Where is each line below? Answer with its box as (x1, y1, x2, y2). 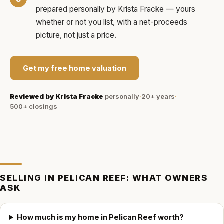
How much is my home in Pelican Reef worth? (17, 213, 184, 221)
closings (27, 102, 57, 110)
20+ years (141, 92, 175, 100)
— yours (164, 4, 195, 14)
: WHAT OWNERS (126, 173, 208, 183)
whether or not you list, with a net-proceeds (36, 17, 187, 27)
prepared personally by (36, 4, 118, 14)
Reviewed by (10, 92, 55, 100)
